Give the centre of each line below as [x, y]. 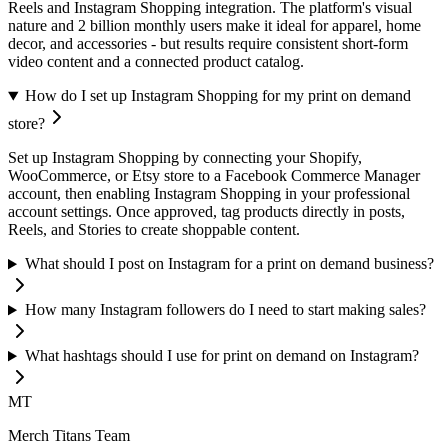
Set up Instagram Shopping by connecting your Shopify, [185, 158]
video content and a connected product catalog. [156, 62]
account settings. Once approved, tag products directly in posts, [206, 212]
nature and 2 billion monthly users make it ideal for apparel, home [214, 26]
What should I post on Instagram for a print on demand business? [229, 264]
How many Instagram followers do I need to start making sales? [225, 310]
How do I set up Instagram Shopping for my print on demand [217, 96]
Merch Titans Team [69, 436]
